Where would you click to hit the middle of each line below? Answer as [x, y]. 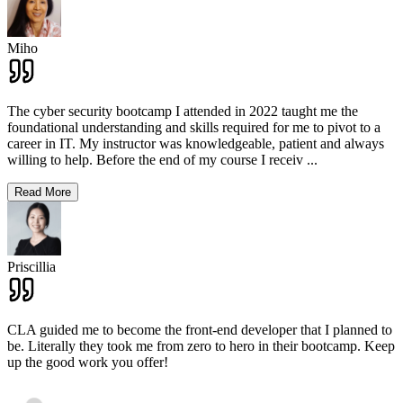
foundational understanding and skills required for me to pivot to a [194, 127]
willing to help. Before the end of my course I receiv [155, 159]
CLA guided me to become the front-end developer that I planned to [200, 329]
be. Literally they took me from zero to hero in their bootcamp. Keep [201, 345]
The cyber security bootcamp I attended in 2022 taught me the [183, 111]
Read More [43, 192]
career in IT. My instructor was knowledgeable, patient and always [196, 143]
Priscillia [31, 266]
